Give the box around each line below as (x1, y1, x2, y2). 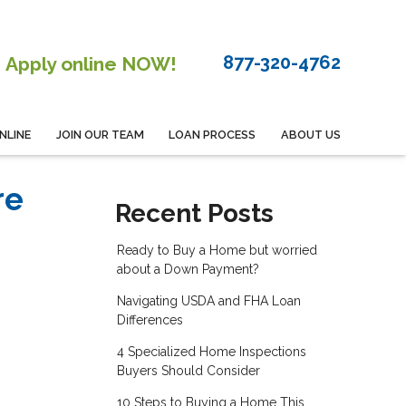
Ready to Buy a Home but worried (116, 243, 317, 258)
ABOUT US (281, 127, 341, 141)
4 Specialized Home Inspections (116, 344, 306, 360)
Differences (116, 313, 183, 328)
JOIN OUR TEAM (55, 127, 144, 141)
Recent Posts (115, 198, 274, 229)
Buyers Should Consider (116, 363, 260, 379)
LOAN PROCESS (169, 127, 256, 141)
